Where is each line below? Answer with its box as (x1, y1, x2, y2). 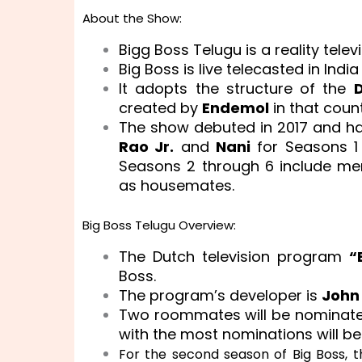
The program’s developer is (119, 284, 322, 305)
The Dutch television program (119, 246, 350, 267)
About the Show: (82, 9, 182, 27)
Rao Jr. (119, 136, 175, 157)
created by (119, 97, 202, 118)
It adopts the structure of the (119, 78, 354, 99)
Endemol (202, 97, 269, 118)
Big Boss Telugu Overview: (82, 216, 236, 234)
